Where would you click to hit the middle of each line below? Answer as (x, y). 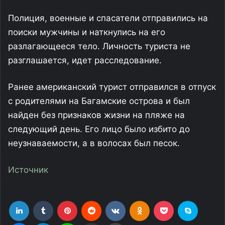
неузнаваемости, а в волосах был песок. (94, 143)
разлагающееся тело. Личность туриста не (99, 46)
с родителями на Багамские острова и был (99, 101)
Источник (28, 170)
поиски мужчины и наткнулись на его (87, 32)
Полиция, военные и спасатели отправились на (108, 18)
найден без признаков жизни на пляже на (96, 115)
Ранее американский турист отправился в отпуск (112, 87)
